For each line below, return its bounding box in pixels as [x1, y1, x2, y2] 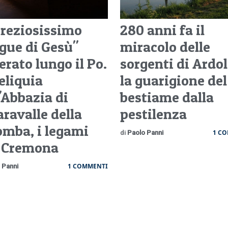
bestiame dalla [120, 88, 214, 106]
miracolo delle [120, 38, 210, 55]
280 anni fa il [120, 21, 205, 39]
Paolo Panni [127, 128, 163, 136]
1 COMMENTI [67, 161, 108, 170]
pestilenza [120, 105, 187, 123]
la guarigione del [120, 71, 227, 89]
